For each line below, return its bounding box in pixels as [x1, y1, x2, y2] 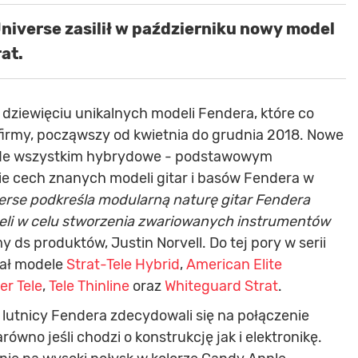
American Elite [186, 256, 282, 274]
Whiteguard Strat [165, 277, 278, 296]
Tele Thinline [49, 277, 129, 296]
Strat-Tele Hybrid [66, 256, 180, 274]
